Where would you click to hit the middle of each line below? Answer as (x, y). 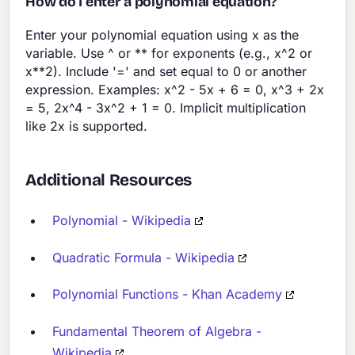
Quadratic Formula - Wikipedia (144, 257)
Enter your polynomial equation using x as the (162, 34)
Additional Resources (109, 180)
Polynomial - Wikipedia (122, 220)
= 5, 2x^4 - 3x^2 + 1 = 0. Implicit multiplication (166, 107)
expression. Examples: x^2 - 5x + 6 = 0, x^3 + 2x (175, 89)
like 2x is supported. (87, 126)
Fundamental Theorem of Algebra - (157, 331)
